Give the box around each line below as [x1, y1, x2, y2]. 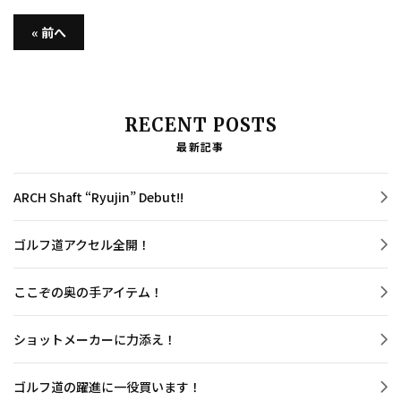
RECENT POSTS [124, 113, 277, 136]
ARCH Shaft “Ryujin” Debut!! [13, 187, 183, 206]
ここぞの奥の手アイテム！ [13, 282, 163, 301]
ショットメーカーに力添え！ [13, 329, 176, 348]
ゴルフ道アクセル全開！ [13, 235, 150, 253]
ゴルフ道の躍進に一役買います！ [13, 377, 201, 396]
